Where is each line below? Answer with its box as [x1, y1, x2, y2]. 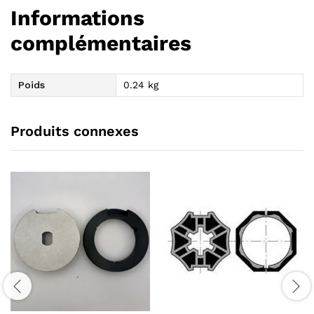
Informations [11, 5, 144, 30]
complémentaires [11, 30, 191, 55]
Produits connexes [11, 123, 139, 140]
